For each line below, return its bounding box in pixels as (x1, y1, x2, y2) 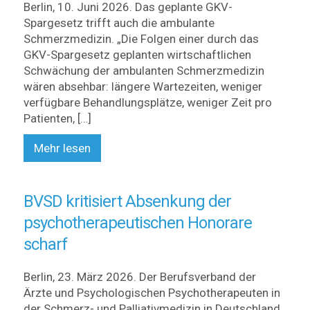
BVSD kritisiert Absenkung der (23, 192, 231, 211)
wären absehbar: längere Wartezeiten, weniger (23, 80, 262, 93)
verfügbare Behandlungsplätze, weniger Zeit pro (23, 95, 272, 109)
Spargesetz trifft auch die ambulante (23, 16, 215, 30)
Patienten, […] (23, 111, 91, 125)
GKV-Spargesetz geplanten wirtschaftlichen (23, 48, 251, 62)
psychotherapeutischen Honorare (23, 213, 252, 232)
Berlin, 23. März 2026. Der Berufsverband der (23, 270, 256, 284)
